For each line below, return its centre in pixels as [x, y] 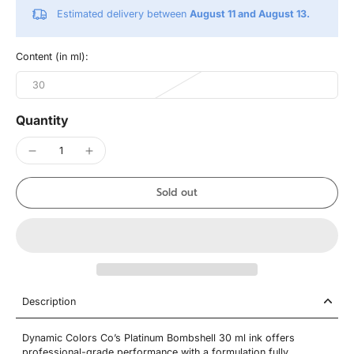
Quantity [42, 120]
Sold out [177, 192]
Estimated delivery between [123, 14]
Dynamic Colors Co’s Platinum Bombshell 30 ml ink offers [158, 337]
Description [49, 301]
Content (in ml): [52, 56]
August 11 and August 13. [250, 14]
